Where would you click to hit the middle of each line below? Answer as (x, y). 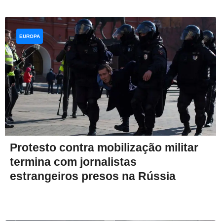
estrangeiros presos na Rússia (93, 176)
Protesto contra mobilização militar (104, 148)
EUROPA (30, 37)
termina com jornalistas (73, 162)
